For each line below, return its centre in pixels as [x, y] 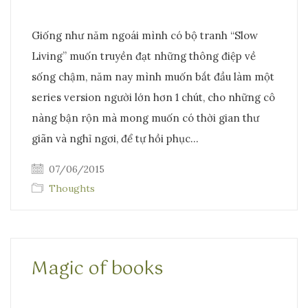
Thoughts [72, 189]
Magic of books [97, 269]
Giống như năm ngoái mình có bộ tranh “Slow [145, 36]
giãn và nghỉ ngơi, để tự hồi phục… [115, 139]
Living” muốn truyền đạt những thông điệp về [144, 56]
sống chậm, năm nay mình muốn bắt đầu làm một [153, 77]
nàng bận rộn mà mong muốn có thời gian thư [145, 118]
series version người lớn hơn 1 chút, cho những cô [153, 98]
